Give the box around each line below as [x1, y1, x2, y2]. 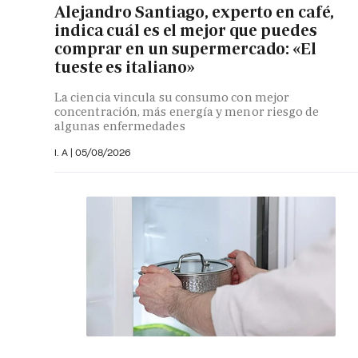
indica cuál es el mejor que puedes [54, 20, 317, 42]
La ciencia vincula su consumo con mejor [54, 89, 290, 105]
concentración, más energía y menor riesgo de [54, 103, 320, 119]
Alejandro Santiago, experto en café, [54, 2, 335, 23]
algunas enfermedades [54, 117, 185, 133]
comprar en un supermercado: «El [54, 38, 316, 60]
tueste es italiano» [54, 57, 196, 78]
